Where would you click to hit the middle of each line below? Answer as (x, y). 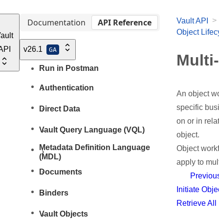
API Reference (125, 22)
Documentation (57, 22)
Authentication (67, 88)
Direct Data (60, 109)
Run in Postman (69, 68)
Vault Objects (64, 214)
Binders (54, 193)
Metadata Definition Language (95, 147)
